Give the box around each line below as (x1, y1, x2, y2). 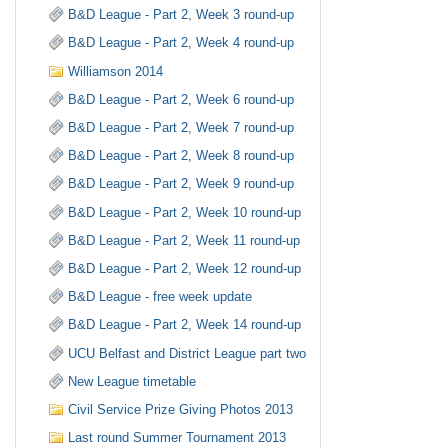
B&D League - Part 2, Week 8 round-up (68, 148, 295, 164)
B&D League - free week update (68, 289, 253, 305)
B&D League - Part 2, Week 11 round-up (68, 232, 301, 248)
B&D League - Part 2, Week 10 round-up (68, 204, 302, 220)
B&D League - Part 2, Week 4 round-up (68, 35, 295, 51)
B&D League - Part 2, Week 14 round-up (68, 317, 302, 333)
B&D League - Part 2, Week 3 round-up (68, 7, 295, 23)
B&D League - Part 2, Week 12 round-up (68, 260, 302, 276)
